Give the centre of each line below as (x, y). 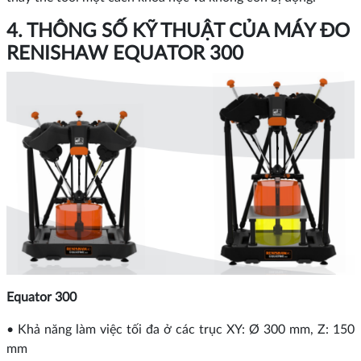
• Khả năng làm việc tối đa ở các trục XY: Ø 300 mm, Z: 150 (180, 329)
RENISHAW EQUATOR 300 (125, 54)
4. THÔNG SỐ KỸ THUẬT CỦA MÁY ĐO (178, 31)
